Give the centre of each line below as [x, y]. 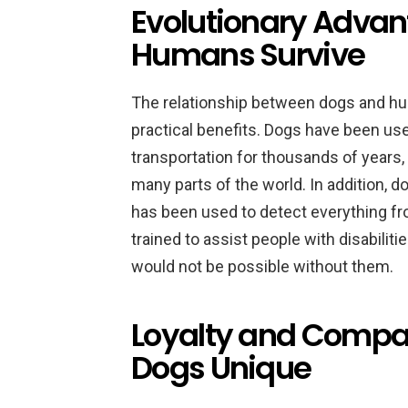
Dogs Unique [221, 368]
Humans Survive [248, 55]
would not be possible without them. [262, 266]
